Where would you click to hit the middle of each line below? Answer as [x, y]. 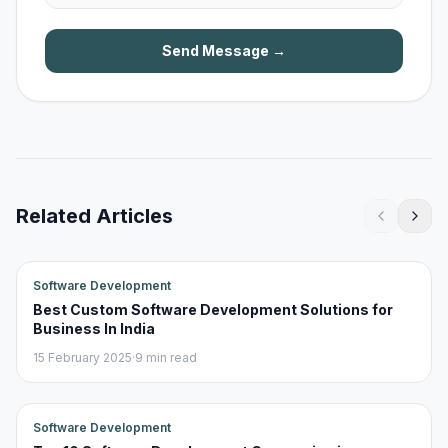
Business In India [94, 328]
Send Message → [224, 50]
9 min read [166, 357]
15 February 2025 [82, 357]
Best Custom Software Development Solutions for [213, 309]
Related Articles [94, 216]
